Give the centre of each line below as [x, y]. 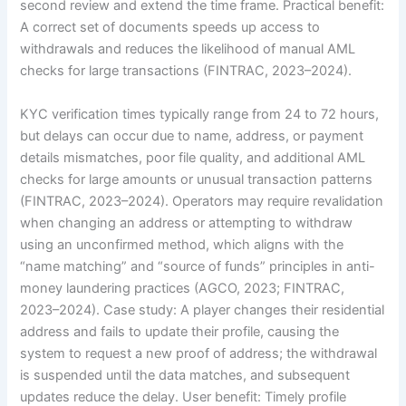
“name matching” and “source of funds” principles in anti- [198, 266]
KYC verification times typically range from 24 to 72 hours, [200, 114]
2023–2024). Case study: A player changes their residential [203, 309]
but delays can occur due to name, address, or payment [192, 135]
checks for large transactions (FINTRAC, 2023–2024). [186, 71]
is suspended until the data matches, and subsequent [185, 375]
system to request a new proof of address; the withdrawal [199, 353]
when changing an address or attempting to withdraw [187, 222]
